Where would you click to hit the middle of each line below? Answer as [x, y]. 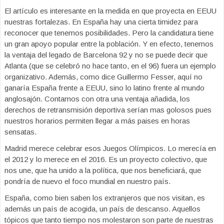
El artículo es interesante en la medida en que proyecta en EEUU [110, 11]
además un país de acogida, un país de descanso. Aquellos [102, 209]
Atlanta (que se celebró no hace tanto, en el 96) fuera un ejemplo [110, 66]
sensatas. [21, 132]
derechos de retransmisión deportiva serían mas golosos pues [108, 110]
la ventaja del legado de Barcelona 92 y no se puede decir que [106, 55]
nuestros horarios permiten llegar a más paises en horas [97, 121]
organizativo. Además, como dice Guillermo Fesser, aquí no [103, 77]
